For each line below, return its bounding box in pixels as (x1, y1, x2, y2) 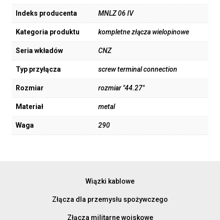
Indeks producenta (16, 9, 77, 18)
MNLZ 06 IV (98, 9, 134, 18)
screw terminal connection (98, 65, 177, 74)
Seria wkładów (16, 47, 63, 55)
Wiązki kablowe (85, 177, 135, 185)
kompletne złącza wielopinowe (98, 28, 189, 36)
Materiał (16, 103, 43, 111)
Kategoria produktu (16, 28, 80, 36)
